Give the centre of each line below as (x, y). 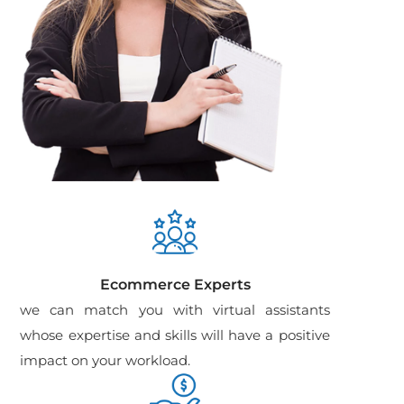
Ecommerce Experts (175, 285)
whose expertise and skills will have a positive (175, 335)
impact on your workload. (106, 361)
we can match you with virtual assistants (175, 310)
